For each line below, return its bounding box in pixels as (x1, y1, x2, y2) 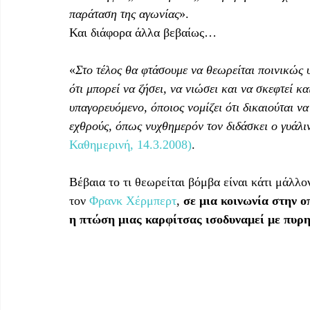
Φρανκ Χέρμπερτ (89, 193, 176, 208)
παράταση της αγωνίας (69, 6, 179, 21)
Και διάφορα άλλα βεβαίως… (69, 25, 217, 39)
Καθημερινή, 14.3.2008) (69, 137, 192, 152)
